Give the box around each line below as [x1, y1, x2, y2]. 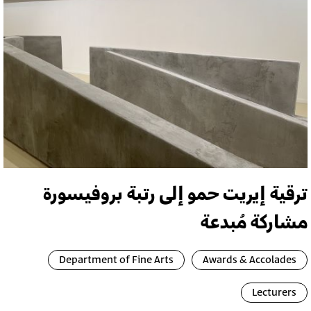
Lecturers [252, 285, 296, 300]
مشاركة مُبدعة [200, 210, 308, 236]
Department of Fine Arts [59, 252, 174, 267]
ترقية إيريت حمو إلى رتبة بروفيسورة [43, 181, 308, 208]
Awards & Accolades [203, 252, 296, 267]
